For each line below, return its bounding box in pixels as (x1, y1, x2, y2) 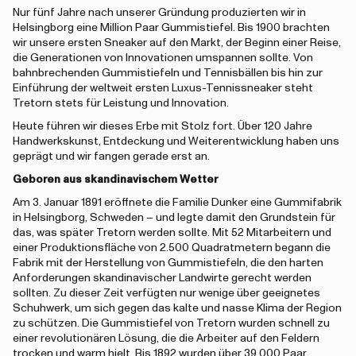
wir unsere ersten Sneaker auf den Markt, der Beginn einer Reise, (13, 37, 341, 48)
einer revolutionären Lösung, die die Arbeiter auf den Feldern (13, 333, 319, 344)
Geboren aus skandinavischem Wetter (13, 174, 218, 185)
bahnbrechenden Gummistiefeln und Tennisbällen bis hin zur (13, 68, 323, 79)
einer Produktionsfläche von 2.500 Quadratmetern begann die (13, 242, 331, 253)
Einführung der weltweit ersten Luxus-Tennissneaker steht (13, 83, 313, 94)
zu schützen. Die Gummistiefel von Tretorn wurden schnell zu (13, 318, 330, 329)
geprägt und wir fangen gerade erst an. (13, 151, 210, 162)
